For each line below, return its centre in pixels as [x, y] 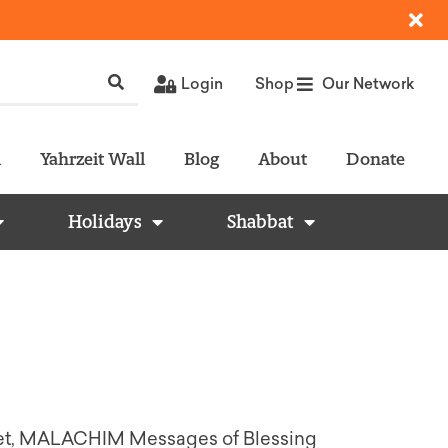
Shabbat [260, 222]
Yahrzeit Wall [92, 158]
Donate [375, 158]
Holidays [105, 222]
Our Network [367, 84]
